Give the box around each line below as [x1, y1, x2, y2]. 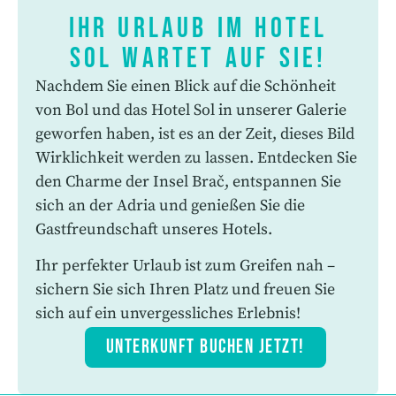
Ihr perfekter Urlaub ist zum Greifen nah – [35, 255, 335, 277]
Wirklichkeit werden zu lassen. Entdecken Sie [35, 147, 357, 168]
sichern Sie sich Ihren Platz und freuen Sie [35, 279, 335, 301]
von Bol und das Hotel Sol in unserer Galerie [35, 99, 346, 120]
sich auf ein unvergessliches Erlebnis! [35, 303, 301, 324]
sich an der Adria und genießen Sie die [35, 194, 305, 216]
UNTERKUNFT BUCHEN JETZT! [105, 335, 305, 360]
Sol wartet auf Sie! [69, 41, 327, 76]
